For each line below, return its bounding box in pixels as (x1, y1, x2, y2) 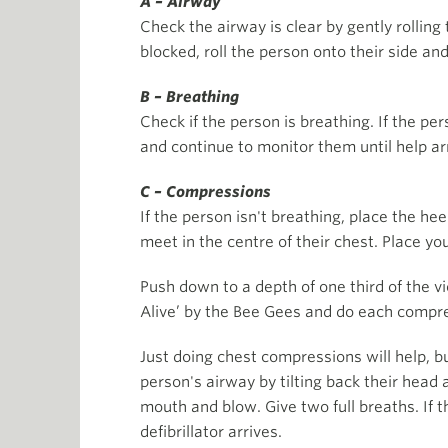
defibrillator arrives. (140, 423, 282, 442)
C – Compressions (140, 183, 271, 202)
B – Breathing (140, 88, 239, 107)
